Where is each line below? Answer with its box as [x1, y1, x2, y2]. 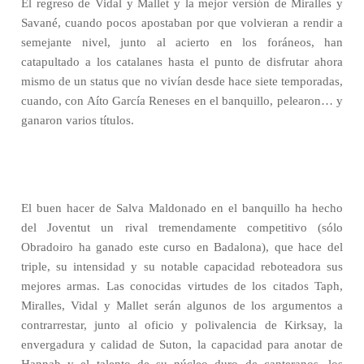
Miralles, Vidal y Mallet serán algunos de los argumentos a [21, 299, 343, 312]
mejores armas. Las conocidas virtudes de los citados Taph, [21, 279, 343, 292]
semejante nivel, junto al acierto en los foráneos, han [21, 36, 343, 49]
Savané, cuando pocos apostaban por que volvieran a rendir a [21, 16, 343, 29]
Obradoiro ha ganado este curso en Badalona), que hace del [21, 240, 343, 253]
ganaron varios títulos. [21, 114, 134, 127]
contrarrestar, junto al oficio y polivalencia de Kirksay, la [21, 318, 343, 331]
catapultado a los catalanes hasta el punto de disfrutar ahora [21, 55, 343, 68]
